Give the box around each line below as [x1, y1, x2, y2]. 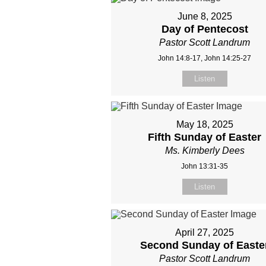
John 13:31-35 [181, 162, 229, 171]
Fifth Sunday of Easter [148, 131, 262, 144]
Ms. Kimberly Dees [164, 145, 245, 156]
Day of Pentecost [161, 23, 248, 36]
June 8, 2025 [177, 11, 232, 22]
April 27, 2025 [175, 227, 235, 238]
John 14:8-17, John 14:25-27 [158, 54, 252, 63]
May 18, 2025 [176, 119, 233, 130]
